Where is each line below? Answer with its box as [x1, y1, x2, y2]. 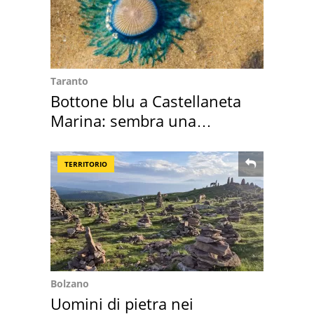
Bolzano [50, 276, 89, 290]
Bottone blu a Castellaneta [50, 90, 241, 111]
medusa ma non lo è [50, 129, 198, 151]
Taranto [50, 74, 88, 88]
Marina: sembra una [50, 109, 196, 131]
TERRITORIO [64, 158, 107, 169]
